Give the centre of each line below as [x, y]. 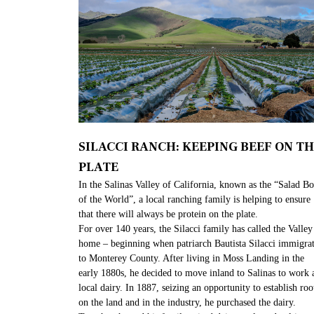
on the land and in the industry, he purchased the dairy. [187, 303]
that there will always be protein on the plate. [168, 214]
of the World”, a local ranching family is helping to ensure [194, 200]
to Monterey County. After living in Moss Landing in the [191, 259]
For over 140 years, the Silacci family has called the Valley [196, 229]
